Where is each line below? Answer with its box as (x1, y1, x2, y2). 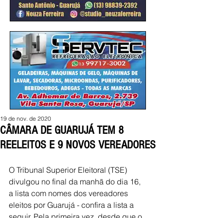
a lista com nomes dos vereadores (9, 188, 130, 198)
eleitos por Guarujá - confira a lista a (9, 200, 136, 210)
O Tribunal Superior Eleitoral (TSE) (9, 165, 129, 175)
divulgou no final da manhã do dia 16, (9, 177, 143, 186)
